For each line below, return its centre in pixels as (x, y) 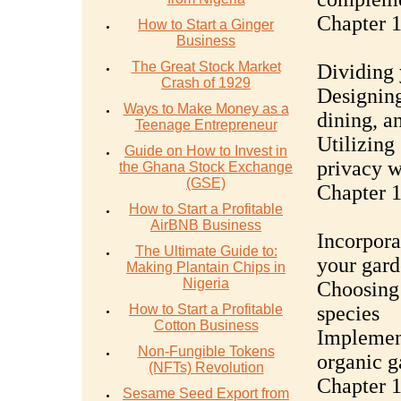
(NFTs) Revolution (206, 367)
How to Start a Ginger (206, 25)
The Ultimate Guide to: (206, 251)
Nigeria (206, 283)
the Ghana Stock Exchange (206, 167)
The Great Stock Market (206, 67)
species (348, 313)
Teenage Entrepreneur (206, 125)
